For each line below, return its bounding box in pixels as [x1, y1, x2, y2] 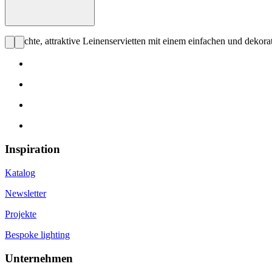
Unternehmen [5, 251, 73, 265]
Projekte [5, 208, 36, 219]
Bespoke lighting [5, 229, 70, 240]
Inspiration [5, 143, 60, 156]
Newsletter [5, 188, 46, 199]
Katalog [5, 167, 35, 178]
